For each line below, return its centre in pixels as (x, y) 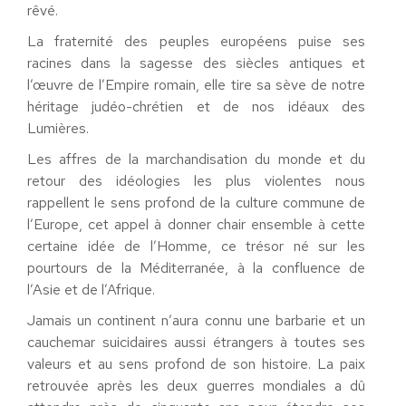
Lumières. (58, 128)
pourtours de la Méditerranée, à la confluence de (196, 268)
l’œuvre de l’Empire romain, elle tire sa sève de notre (196, 85)
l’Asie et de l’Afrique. (91, 290)
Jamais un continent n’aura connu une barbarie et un (196, 320)
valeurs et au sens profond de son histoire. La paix (196, 364)
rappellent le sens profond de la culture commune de (196, 203)
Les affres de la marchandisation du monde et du (196, 159)
